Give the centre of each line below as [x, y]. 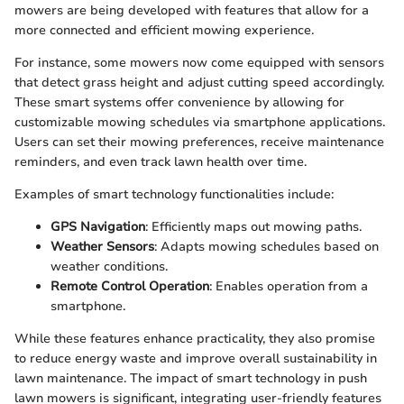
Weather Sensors [102, 247]
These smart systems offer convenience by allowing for [179, 103]
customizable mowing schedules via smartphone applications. [200, 123]
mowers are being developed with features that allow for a [192, 11]
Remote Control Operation [130, 287]
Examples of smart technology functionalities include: [174, 195]
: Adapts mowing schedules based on [266, 247]
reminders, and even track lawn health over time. [161, 162]
